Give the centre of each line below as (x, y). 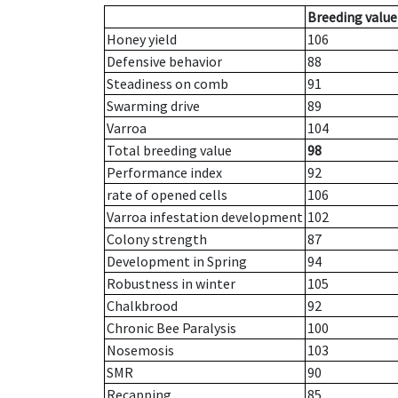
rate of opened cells (167, 195)
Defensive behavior (164, 62)
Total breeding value (169, 151)
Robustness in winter (171, 284)
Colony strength (157, 239)
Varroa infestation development (205, 217)
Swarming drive (153, 106)
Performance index (164, 173)
